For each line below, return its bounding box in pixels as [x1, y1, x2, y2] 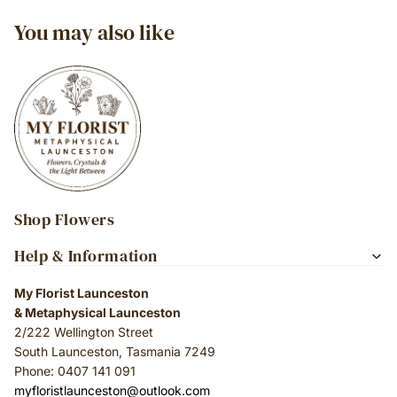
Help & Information [14, 245, 158, 267]
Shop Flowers [14, 208, 115, 230]
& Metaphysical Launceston [14, 305, 181, 320]
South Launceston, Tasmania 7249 [14, 344, 215, 359]
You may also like [14, 18, 175, 47]
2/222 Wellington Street [14, 324, 153, 339]
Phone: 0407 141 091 [14, 363, 136, 378]
